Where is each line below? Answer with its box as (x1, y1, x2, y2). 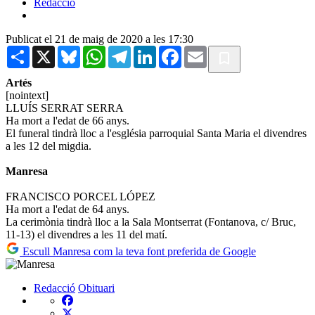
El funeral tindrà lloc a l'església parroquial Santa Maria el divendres (6, 127, 307, 139)
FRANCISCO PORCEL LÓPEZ (6, 190, 155, 202)
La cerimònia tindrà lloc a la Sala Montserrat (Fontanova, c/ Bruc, (6, 215, 296, 228)
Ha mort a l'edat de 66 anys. (6, 114, 129, 127)
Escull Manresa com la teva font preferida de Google (20, 245, 256, 257)
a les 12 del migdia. (6, 139, 91, 152)
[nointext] (6, 89, 49, 101)
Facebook (181, 44, 225, 57)
